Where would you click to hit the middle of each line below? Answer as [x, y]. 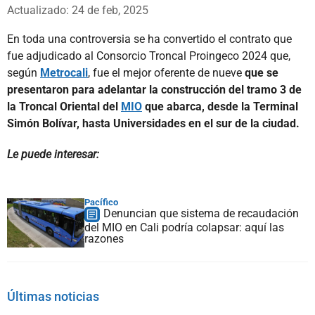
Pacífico [101, 202]
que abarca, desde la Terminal [220, 106]
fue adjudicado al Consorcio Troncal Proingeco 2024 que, [149, 56]
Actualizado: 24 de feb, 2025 [78, 10]
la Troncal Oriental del [64, 106]
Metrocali [64, 72]
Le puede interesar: [53, 154]
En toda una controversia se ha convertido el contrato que [149, 39]
